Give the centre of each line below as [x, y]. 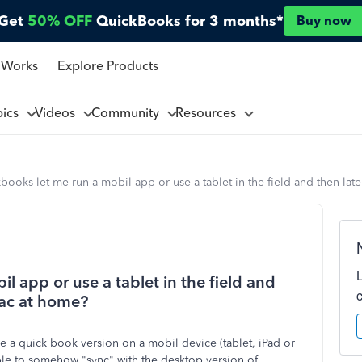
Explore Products [107, 65]
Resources [208, 112]
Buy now [324, 21]
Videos [58, 112]
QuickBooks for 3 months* [190, 21]
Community [128, 112]
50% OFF [60, 21]
